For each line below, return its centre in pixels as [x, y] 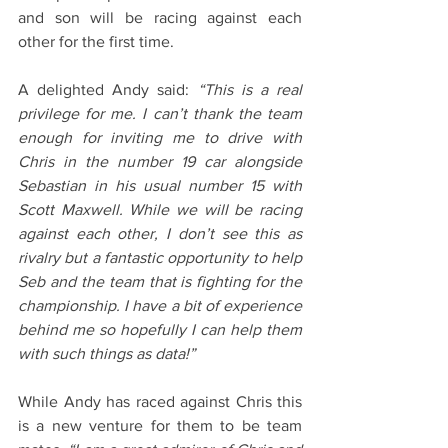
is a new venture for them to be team [160, 426]
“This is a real [250, 90]
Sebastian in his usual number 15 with [160, 186]
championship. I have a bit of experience [160, 306]
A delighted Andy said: [108, 90]
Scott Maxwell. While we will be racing [160, 210]
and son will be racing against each [160, 18]
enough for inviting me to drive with [160, 138]
